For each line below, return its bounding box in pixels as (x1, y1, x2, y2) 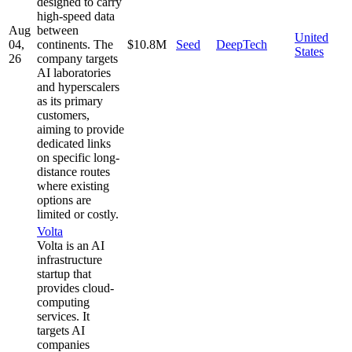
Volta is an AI (37, 238, 104, 252)
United (295, 30, 328, 44)
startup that (37, 266, 91, 280)
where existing (37, 178, 109, 192)
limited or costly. (37, 207, 119, 221)
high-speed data (37, 9, 115, 23)
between (37, 23, 79, 37)
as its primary (37, 93, 103, 108)
